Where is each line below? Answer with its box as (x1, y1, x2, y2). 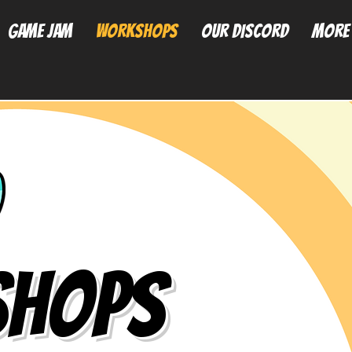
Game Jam (8, 21, 73, 41)
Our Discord (201, 21, 289, 41)
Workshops (96, 21, 178, 41)
